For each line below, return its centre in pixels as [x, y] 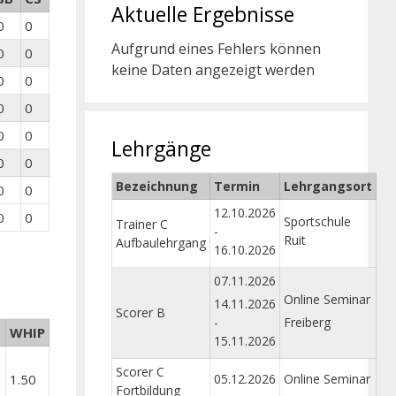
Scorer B [141, 312]
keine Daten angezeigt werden [213, 69]
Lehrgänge [161, 148]
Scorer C [140, 371]
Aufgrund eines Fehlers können [216, 48]
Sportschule [317, 221]
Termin [237, 186]
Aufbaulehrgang [161, 242]
